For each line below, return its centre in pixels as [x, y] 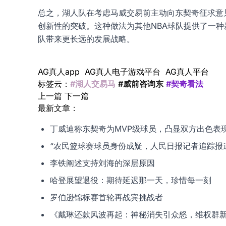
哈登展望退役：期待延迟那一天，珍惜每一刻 [130, 180]
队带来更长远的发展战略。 [86, 39]
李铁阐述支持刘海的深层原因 [102, 163]
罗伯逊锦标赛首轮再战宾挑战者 [106, 197]
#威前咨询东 [140, 84]
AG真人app [59, 72]
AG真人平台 [187, 72]
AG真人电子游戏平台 [122, 72]
